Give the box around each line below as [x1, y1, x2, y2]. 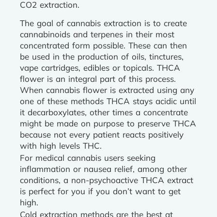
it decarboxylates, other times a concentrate [20, 107, 188, 117]
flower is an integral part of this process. [20, 74, 176, 84]
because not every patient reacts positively [20, 129, 184, 139]
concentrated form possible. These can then [20, 40, 187, 50]
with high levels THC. [20, 140, 102, 151]
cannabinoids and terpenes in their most [20, 29, 174, 39]
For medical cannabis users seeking [20, 153, 155, 163]
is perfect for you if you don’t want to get [20, 186, 181, 196]
